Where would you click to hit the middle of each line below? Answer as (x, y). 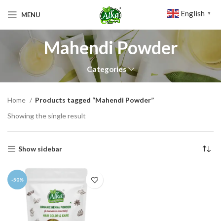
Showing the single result (47, 116)
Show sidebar (40, 149)
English (193, 14)
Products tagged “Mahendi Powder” (94, 100)
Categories (107, 69)
